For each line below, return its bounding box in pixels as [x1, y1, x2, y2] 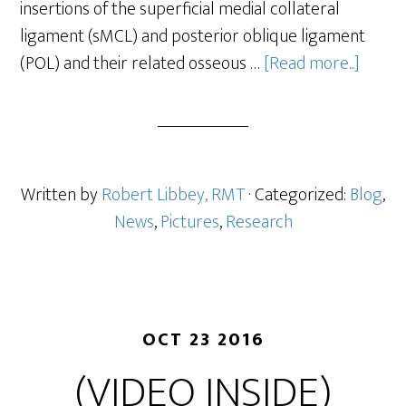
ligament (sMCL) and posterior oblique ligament [20, 21, 366, 52]
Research [225, 207, 293, 237]
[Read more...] [264, 48, 361, 79]
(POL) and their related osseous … [20, 48, 265, 79]
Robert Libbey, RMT [101, 179, 245, 210]
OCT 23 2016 [141, 324, 265, 355]
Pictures [159, 207, 219, 237]
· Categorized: [248, 179, 350, 210]
